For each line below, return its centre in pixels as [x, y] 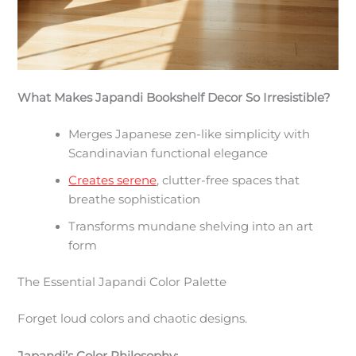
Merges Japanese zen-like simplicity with [190, 134]
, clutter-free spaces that [228, 180]
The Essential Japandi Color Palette [122, 282]
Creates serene [113, 180]
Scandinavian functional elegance [168, 153]
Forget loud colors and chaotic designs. [133, 318]
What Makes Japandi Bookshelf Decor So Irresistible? [174, 98]
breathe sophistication [135, 199]
